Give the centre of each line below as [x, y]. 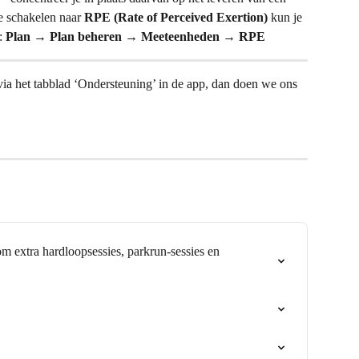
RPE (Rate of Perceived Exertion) [176, 17]
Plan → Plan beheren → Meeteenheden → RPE [135, 36]
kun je [286, 17]
